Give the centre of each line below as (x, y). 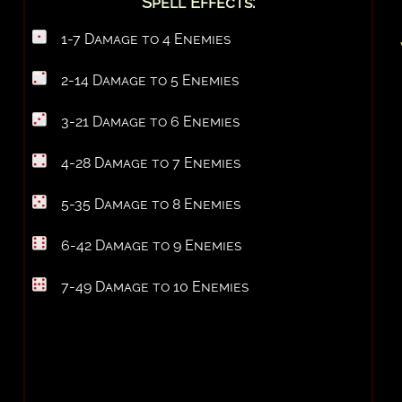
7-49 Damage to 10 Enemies (155, 286)
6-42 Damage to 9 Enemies (152, 245)
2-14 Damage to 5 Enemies (150, 80)
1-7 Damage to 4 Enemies (146, 39)
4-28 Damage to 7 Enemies (151, 162)
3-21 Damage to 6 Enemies (151, 121)
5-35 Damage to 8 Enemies (151, 204)
